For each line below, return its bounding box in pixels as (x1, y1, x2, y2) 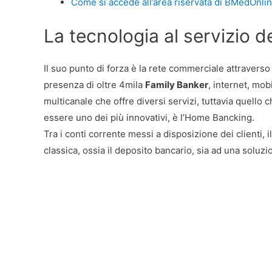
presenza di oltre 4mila (44, 78, 145, 90)
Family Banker (145, 78, 208, 90)
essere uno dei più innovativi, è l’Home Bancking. (44, 111, 254, 123)
